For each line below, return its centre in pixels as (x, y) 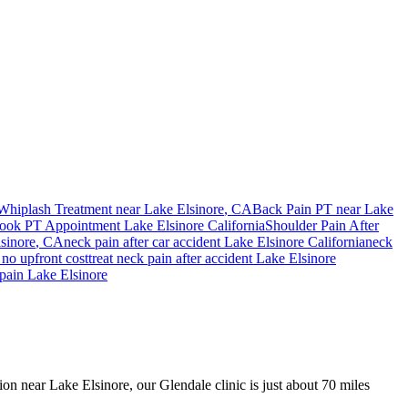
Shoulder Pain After (322, 225)
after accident (214, 258)
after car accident (172, 241)
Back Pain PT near (308, 209)
